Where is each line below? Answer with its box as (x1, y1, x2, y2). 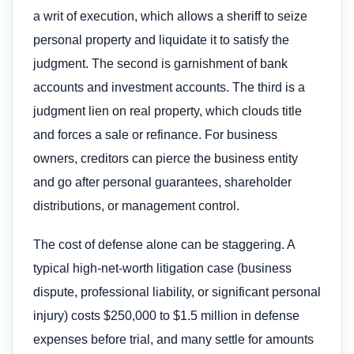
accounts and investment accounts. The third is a (33, 81, 305, 95)
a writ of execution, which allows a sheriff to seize (33, 9, 307, 24)
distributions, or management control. (33, 199, 239, 213)
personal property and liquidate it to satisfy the (33, 33, 289, 47)
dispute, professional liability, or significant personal (33, 284, 321, 299)
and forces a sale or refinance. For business (33, 128, 277, 142)
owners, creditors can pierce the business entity (33, 152, 298, 166)
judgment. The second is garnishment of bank (33, 57, 288, 71)
